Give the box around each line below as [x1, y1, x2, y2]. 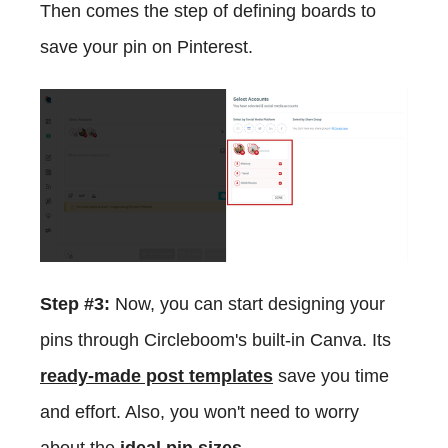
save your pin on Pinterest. [40, 36, 253, 57]
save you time [273, 365, 389, 386]
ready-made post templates [40, 365, 273, 386]
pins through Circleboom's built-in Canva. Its [40, 329, 391, 350]
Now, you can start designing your [110, 293, 385, 314]
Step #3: [40, 293, 110, 314]
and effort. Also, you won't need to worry [40, 401, 359, 422]
